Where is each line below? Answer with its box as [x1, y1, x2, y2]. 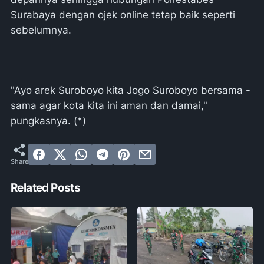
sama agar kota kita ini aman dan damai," [11, 100, 207, 111]
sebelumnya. [11, 24, 71, 36]
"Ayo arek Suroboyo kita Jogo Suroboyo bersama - [11, 84, 250, 96]
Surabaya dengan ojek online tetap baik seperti [11, 9, 235, 21]
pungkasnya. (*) [11, 115, 86, 127]
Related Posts [11, 181, 81, 194]
